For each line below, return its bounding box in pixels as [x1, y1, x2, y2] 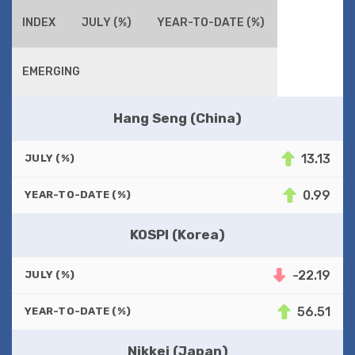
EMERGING [22, 64, 81, 78]
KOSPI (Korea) [130, 226, 225, 242]
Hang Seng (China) [113, 109, 242, 126]
